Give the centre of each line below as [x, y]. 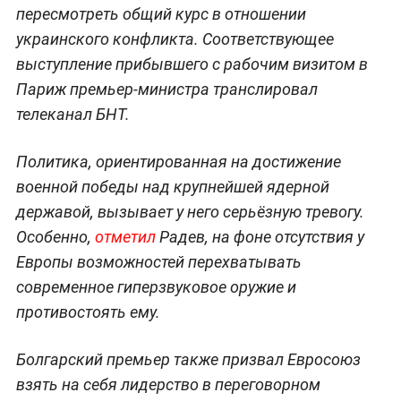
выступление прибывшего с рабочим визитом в [192, 64]
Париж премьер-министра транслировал [166, 89]
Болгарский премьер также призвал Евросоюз [188, 359]
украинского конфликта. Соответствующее [175, 38]
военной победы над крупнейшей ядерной [172, 186]
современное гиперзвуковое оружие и [156, 286]
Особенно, [55, 236]
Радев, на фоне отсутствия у [260, 236]
